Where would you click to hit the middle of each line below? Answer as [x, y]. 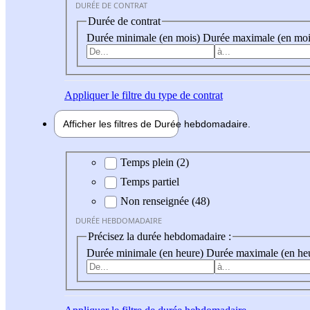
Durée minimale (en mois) [145, 37]
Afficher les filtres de [109, 124]
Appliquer [86, 95]
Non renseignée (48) [165, 201]
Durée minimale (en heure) [146, 253]
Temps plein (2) [155, 163]
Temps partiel [150, 182]
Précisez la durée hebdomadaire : [159, 237]
